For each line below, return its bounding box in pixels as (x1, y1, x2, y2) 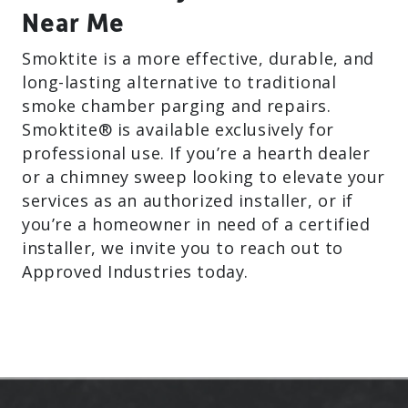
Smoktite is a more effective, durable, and (22, 47, 374, 69)
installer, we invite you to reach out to (22, 237, 343, 259)
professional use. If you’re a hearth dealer (22, 142, 371, 164)
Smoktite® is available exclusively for (22, 118, 334, 140)
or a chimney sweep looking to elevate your (22, 166, 385, 188)
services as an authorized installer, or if (22, 189, 353, 211)
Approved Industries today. (22, 260, 249, 282)
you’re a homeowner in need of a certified (22, 213, 371, 235)
